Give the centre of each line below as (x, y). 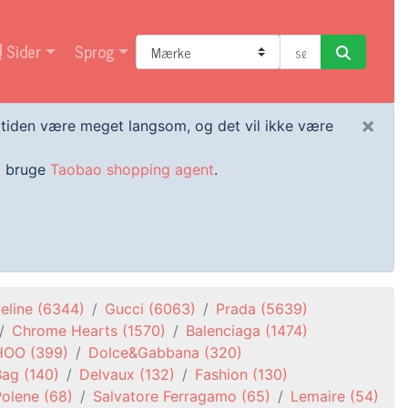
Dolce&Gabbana (144, 352)
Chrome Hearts (65, 331)
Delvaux (107, 374)
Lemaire (318, 396)
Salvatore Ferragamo (165, 396)
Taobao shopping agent (132, 169)
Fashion (221, 374)
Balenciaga (223, 331)
